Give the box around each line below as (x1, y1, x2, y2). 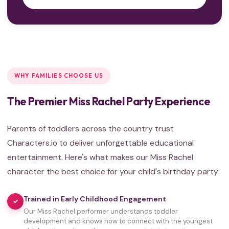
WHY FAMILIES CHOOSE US (14, 72, 104, 79)
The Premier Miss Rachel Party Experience (7, 94, 211, 108)
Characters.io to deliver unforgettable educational (7, 137, 194, 148)
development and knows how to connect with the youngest (24, 217, 213, 226)
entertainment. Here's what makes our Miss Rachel (7, 151, 193, 163)
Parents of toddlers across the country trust (7, 123, 174, 134)
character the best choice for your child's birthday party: (7, 166, 220, 177)
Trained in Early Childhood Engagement (24, 194, 166, 203)
